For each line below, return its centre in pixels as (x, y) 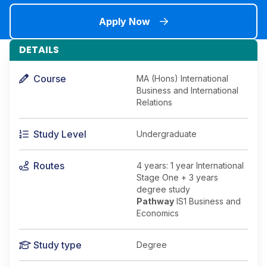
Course (50, 79)
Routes (49, 166)
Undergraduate (167, 134)
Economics (158, 213)
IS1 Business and (207, 201)
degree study (163, 189)
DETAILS (39, 50)
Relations (154, 102)
